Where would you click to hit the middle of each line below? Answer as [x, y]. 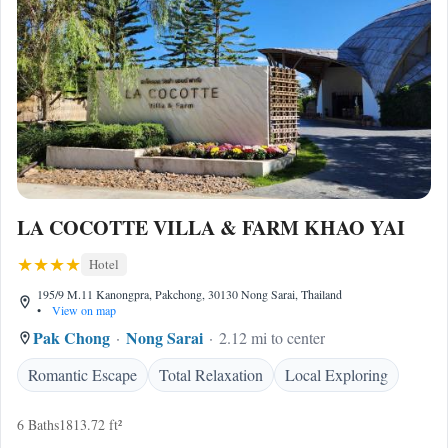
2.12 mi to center [272, 337]
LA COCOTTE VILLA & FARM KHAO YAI [211, 227]
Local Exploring [336, 374]
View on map [82, 310]
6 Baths [38, 424]
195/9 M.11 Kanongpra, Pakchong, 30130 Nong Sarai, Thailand [189, 294]
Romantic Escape [82, 374]
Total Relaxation [211, 374]
